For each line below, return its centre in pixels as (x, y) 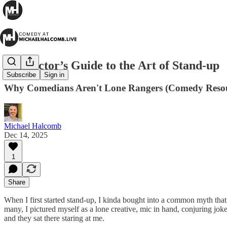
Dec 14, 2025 (26, 135)
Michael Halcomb (33, 126)
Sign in (54, 75)
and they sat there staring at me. (54, 218)
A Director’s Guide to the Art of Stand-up (112, 65)
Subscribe (21, 75)
